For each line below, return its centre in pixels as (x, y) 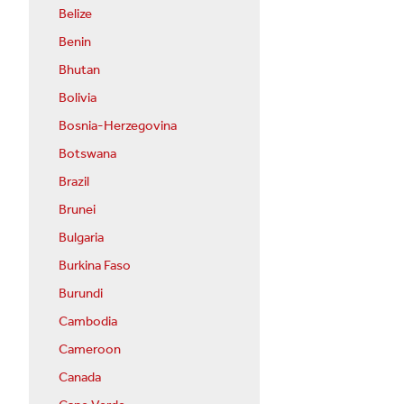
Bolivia (78, 98)
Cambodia (88, 321)
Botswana (87, 154)
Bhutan (79, 70)
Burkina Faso (95, 266)
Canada (80, 377)
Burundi (81, 294)
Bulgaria (81, 238)
